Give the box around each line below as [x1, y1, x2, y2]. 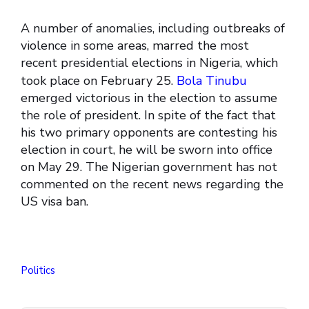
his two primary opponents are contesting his [21, 124, 277, 141]
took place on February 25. [21, 72, 177, 90]
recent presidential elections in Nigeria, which [21, 54, 278, 72]
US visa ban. [21, 193, 88, 210]
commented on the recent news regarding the [21, 176, 283, 193]
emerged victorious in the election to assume [21, 90, 277, 107]
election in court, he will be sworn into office [21, 141, 272, 159]
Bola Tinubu [177, 72, 247, 90]
